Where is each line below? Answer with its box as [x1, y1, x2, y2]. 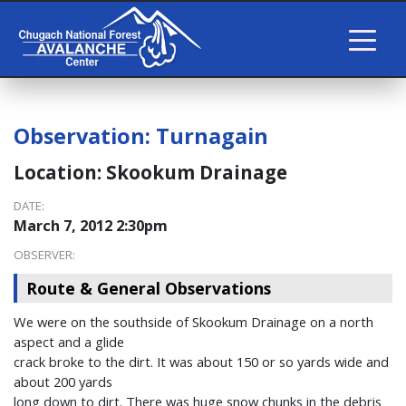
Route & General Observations [26, 277, 271, 300]
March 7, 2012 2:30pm [14, 216, 168, 237]
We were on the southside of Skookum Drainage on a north [14, 313, 373, 332]
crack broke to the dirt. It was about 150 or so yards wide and [14, 353, 389, 372]
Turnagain [156, 121, 268, 151]
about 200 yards [14, 372, 112, 391]
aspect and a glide [14, 333, 124, 352]
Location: [14, 159, 106, 186]
